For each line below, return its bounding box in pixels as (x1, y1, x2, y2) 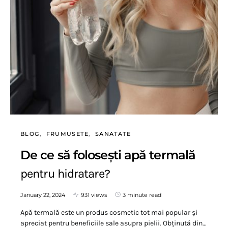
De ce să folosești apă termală (20, 147, 196, 162)
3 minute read (123, 191, 161, 198)
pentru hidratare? (20, 166, 110, 181)
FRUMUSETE (46, 130, 89, 137)
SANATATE (95, 130, 131, 137)
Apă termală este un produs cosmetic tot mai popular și (20, 208, 197, 217)
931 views (81, 191, 107, 198)
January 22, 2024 (20, 191, 65, 198)
